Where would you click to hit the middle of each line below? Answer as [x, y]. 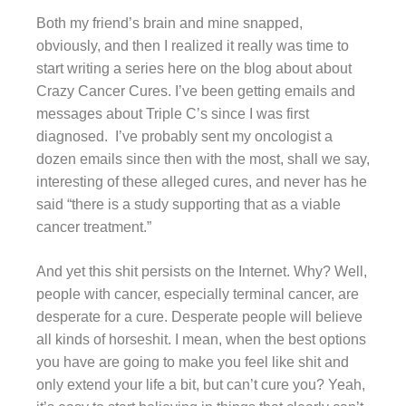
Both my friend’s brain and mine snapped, [169, 23]
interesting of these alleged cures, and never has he [202, 181]
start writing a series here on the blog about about [194, 68]
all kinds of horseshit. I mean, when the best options [201, 339]
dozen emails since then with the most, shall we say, [203, 159]
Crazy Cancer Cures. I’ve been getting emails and [196, 91]
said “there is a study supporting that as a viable [188, 204]
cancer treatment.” [96, 227]
